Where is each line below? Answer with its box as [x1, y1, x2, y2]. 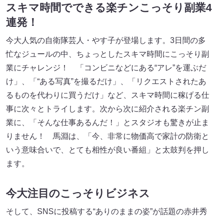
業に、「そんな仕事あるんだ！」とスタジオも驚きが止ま [6, 118, 209, 127]
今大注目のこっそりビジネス [6, 187, 150, 200]
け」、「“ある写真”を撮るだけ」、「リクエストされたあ [6, 77, 206, 86]
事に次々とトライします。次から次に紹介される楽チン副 [6, 105, 209, 113]
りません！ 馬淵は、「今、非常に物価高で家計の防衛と [6, 132, 209, 141]
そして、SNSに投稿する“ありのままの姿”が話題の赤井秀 [6, 207, 207, 216]
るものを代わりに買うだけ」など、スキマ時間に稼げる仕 [6, 91, 209, 100]
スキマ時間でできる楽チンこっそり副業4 [6, 1, 212, 14]
